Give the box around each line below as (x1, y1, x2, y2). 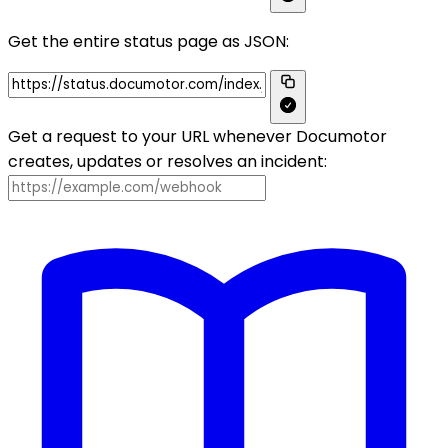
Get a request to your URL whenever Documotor (8, 125, 387, 148)
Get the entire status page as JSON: (8, 30, 289, 53)
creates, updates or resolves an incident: (8, 150, 327, 173)
